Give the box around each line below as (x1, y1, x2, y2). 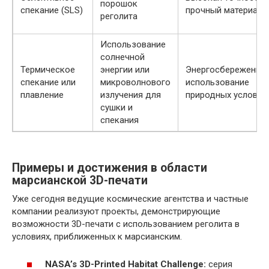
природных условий (186, 89, 267, 100)
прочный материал (186, 4, 262, 16)
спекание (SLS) (20, 4, 83, 16)
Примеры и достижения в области (12, 160, 207, 175)
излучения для (100, 89, 161, 100)
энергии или (100, 64, 150, 75)
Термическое (20, 64, 75, 75)
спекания (100, 114, 139, 125)
